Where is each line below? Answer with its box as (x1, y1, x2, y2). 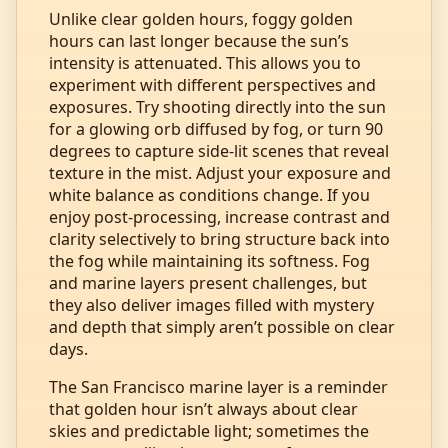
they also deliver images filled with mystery (49, 293, 374, 316)
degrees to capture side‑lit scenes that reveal (49, 139, 389, 162)
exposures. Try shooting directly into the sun (49, 95, 386, 118)
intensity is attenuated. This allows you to (49, 51, 361, 74)
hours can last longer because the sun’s (49, 29, 349, 52)
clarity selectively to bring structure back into (49, 227, 390, 250)
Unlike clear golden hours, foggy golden (49, 7, 353, 30)
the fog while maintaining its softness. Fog (49, 249, 370, 272)
